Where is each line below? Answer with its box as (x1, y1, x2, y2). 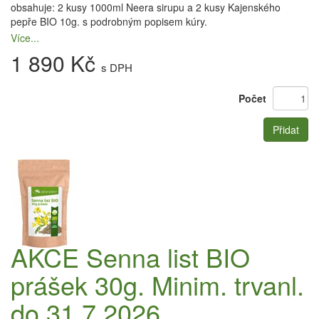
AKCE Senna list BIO (11, 239, 250, 275)
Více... (11, 31, 39, 45)
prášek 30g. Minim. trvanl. (11, 266, 304, 303)
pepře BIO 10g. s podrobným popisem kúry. (11, 14, 207, 28)
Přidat (273, 122, 299, 137)
